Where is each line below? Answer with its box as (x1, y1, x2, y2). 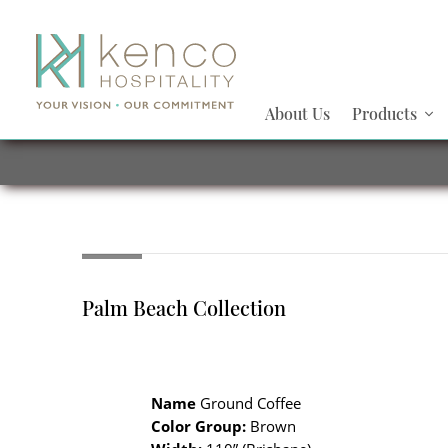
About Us (265, 103, 331, 124)
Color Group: (151, 416, 247, 436)
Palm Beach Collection (81, 294, 286, 321)
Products (351, 103, 417, 124)
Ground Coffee (196, 393, 302, 413)
